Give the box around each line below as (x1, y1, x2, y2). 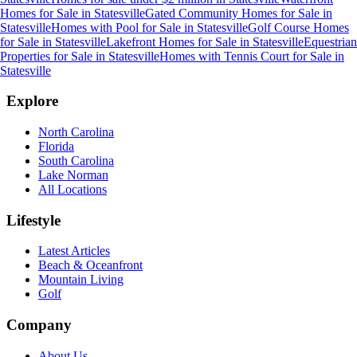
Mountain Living (38, 273, 124, 287)
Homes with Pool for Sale (51, 20, 181, 34)
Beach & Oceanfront (38, 258, 143, 273)
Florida (38, 139, 74, 153)
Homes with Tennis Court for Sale (159, 49, 331, 63)
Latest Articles (38, 244, 110, 258)
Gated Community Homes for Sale (145, 6, 320, 20)
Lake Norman (38, 168, 108, 182)
